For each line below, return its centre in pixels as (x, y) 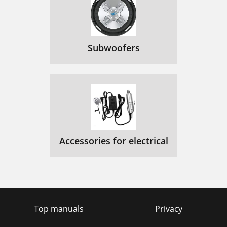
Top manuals (59, 209)
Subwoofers (113, 48)
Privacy (168, 209)
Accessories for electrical (113, 141)
